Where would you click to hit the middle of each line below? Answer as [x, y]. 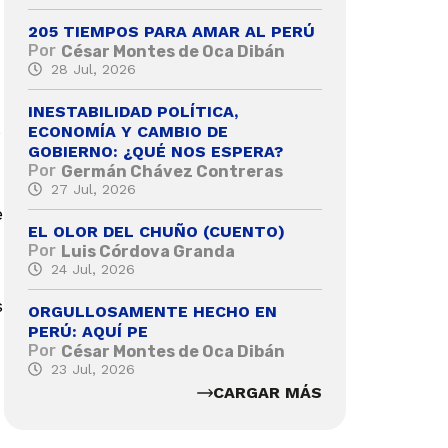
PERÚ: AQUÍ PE [88, 331]
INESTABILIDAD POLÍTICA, [133, 111]
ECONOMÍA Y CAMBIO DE [128, 131]
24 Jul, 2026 [92, 268]
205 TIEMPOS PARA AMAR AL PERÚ [171, 31]
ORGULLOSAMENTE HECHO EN [152, 311]
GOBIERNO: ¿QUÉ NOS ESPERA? [155, 151]
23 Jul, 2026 [92, 368]
